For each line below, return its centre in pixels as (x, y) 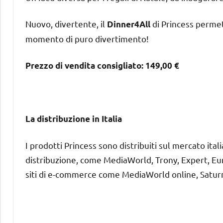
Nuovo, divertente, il (66, 23)
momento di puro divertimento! (87, 38)
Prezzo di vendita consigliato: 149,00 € (102, 65)
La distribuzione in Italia (74, 118)
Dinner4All (129, 24)
